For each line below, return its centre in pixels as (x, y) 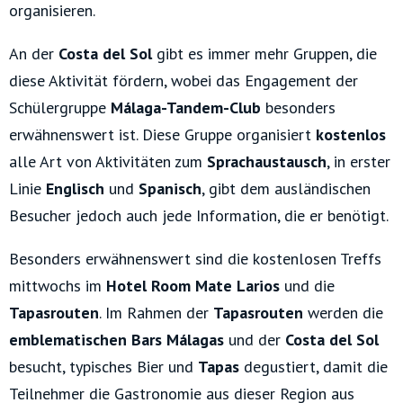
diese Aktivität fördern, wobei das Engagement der (184, 81)
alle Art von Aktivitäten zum (108, 162)
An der (34, 54)
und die (309, 286)
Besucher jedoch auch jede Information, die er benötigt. (199, 216)
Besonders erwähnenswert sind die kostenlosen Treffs (195, 259)
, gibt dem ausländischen (286, 189)
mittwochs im (58, 286)
